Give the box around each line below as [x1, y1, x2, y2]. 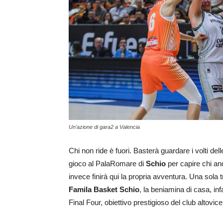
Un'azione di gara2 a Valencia [69, 124, 140, 130]
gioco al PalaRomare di [69, 159, 146, 168]
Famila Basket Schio [69, 185, 139, 194]
